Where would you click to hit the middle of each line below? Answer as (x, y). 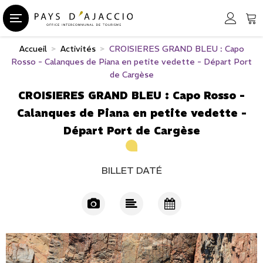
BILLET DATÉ (131, 170)
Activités (78, 48)
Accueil (33, 48)
